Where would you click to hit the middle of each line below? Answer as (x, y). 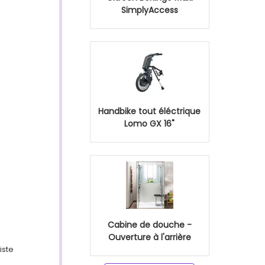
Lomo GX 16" (149, 124)
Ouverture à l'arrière (149, 237)
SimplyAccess (149, 10)
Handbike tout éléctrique (149, 111)
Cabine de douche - (149, 225)
